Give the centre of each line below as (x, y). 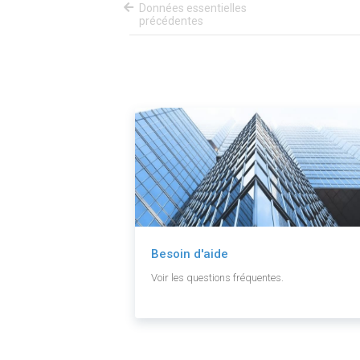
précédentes (172, 21)
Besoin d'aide (190, 254)
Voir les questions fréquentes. (217, 278)
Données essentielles (193, 8)
